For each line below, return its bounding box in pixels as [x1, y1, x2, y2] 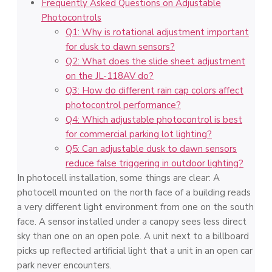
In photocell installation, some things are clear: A [17, 172, 220, 184]
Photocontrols [41, 12, 101, 24]
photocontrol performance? [66, 99, 181, 111]
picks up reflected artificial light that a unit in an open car [17, 245, 253, 257]
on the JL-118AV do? [66, 70, 154, 82]
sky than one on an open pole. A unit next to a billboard [17, 230, 249, 242]
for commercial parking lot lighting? [66, 128, 212, 140]
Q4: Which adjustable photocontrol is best [66, 114, 242, 126]
